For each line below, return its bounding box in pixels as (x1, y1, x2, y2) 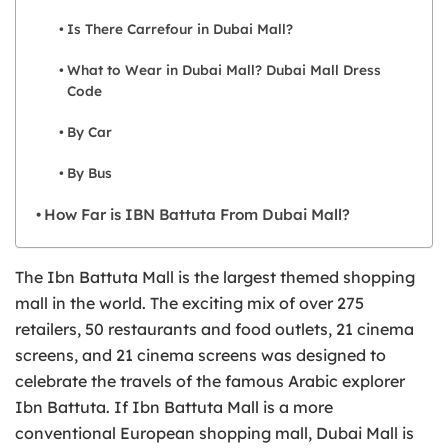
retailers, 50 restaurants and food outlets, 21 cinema (15, 318, 414, 339)
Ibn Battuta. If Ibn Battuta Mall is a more (15, 396, 333, 417)
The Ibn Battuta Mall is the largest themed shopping (15, 266, 415, 287)
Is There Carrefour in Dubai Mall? (66, 19, 293, 37)
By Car (66, 122, 112, 140)
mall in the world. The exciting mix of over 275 (15, 292, 364, 313)
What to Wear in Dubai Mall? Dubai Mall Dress (66, 60, 381, 78)
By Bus (66, 163, 112, 181)
